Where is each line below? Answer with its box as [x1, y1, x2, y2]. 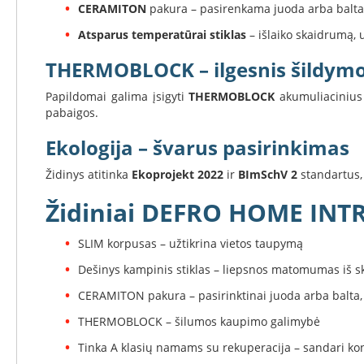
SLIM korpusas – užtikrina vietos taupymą [78, 236, 303, 251]
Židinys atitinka [45, 167, 132, 182]
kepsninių [12, 160, 67, 175]
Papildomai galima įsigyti [45, 89, 189, 104]
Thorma [19, 54, 63, 70]
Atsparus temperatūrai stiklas [78, 27, 246, 42]
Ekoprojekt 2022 [132, 167, 223, 182]
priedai [12, 176, 51, 192]
